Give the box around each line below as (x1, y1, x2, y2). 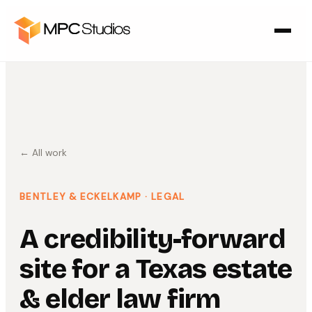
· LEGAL (141, 190, 185, 203)
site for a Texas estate (19, 253, 292, 286)
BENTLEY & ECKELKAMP (19, 190, 142, 203)
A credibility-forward (19, 223, 286, 256)
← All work (19, 147, 67, 159)
